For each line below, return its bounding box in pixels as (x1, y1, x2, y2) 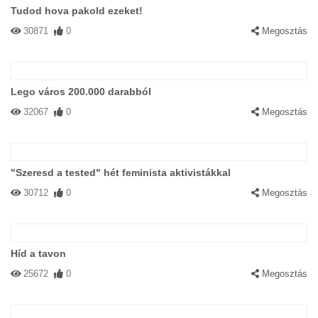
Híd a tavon (11, 248, 66, 259)
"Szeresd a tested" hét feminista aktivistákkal (11, 167, 231, 178)
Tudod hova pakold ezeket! (11, 5, 143, 16)
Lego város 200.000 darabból (11, 86, 151, 97)
